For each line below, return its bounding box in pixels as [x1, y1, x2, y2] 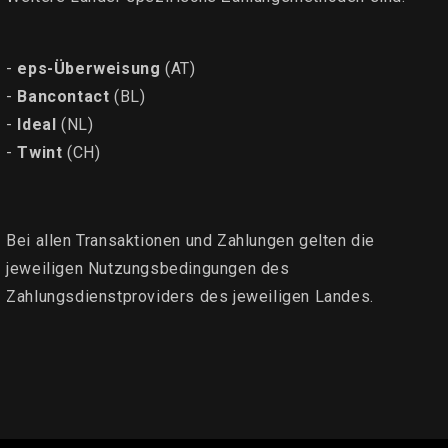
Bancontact [17, 86, 110, 106]
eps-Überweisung [17, 58, 161, 78]
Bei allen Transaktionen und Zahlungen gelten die [6, 230, 376, 250]
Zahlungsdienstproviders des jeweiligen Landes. [6, 286, 374, 306]
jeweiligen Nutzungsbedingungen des [6, 258, 290, 278]
